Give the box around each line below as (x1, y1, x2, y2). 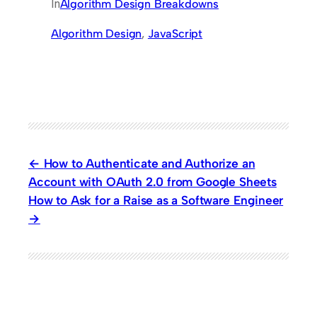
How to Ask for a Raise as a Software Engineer (28, 192, 284, 208)
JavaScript (147, 27, 203, 41)
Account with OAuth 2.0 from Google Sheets (28, 174, 277, 190)
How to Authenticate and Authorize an (43, 156, 255, 171)
